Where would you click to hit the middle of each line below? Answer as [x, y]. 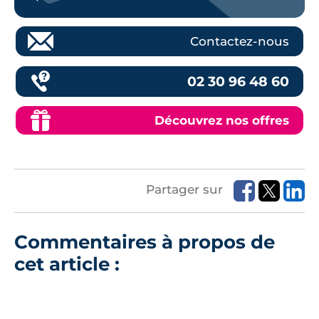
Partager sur [186, 190]
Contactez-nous [240, 41]
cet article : [67, 263]
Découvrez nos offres [222, 120]
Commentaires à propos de [145, 241]
